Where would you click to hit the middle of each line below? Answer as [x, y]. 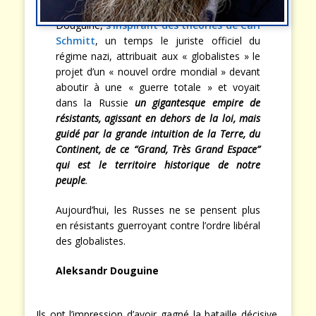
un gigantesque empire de [198, 102]
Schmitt [75, 40]
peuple [70, 180]
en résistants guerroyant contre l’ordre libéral [158, 225]
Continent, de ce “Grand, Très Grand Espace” [158, 149]
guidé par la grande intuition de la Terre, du [158, 133]
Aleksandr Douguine [107, 270]
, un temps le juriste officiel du [178, 40]
